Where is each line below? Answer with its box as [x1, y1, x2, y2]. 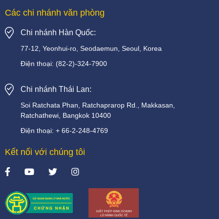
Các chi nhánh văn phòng [5, 8, 105, 18]
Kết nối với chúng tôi [5, 147, 85, 157]
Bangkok [63, 111, 89, 120]
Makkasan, [141, 101, 175, 109]
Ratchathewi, [21, 111, 61, 120]
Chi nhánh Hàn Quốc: [21, 28, 96, 37]
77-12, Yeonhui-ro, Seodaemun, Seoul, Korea [21, 44, 162, 53]
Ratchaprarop [82, 101, 125, 109]
